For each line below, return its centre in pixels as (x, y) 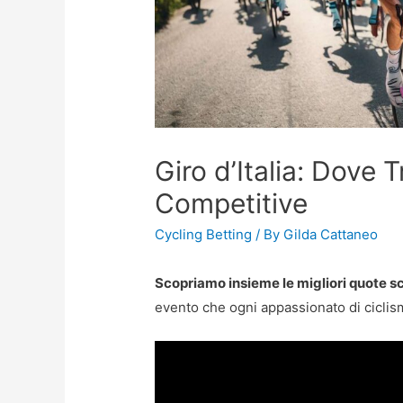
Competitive (232, 203)
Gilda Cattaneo (331, 234)
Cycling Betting (204, 234)
